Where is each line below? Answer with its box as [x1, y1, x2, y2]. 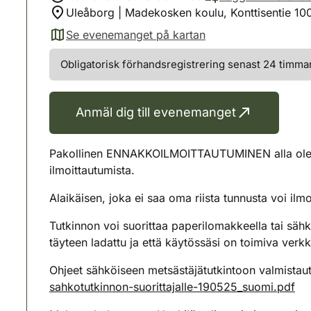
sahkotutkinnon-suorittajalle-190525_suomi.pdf [49, 279, 295, 294]
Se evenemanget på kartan [66, 28, 205, 42]
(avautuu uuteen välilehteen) [49, 35, 195, 49]
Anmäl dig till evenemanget [76, 105, 236, 120]
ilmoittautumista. [49, 162, 135, 177]
